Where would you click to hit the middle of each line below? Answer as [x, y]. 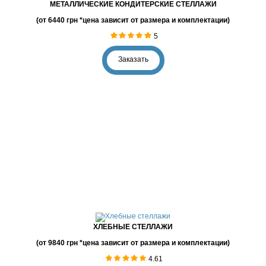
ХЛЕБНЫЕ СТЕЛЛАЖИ [133, 227]
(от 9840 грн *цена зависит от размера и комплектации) [133, 243]
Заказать [133, 59]
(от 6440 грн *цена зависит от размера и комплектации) [133, 20]
